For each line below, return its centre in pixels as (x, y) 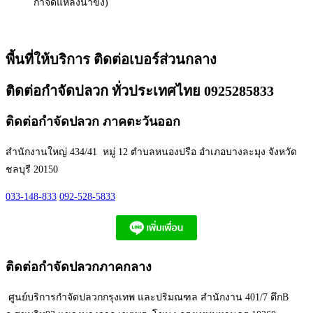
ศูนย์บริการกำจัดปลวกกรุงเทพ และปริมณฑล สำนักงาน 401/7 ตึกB (147, 297)
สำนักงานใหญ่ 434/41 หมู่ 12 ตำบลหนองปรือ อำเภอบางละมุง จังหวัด (151, 152)
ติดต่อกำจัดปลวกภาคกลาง (79, 267)
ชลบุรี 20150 (32, 169)
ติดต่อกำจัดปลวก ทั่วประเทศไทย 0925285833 (140, 90)
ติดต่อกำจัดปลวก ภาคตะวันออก (93, 121)
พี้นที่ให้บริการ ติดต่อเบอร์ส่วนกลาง (111, 60)
